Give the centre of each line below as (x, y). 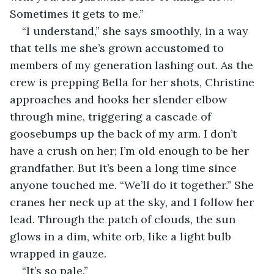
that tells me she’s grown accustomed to (118, 48)
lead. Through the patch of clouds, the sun (124, 219)
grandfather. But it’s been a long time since (125, 168)
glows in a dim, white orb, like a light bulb (122, 236)
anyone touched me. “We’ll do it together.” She (133, 185)
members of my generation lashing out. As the (133, 65)
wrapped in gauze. (58, 253)
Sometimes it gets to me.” (77, 13)
